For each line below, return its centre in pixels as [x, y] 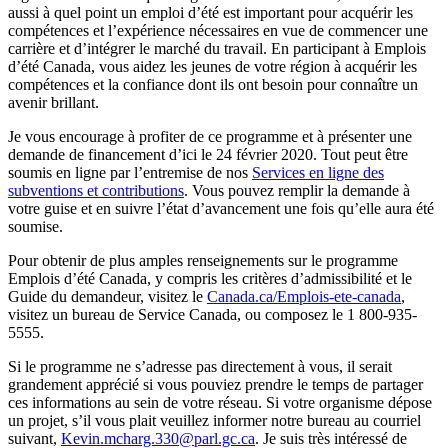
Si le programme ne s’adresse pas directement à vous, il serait [200, 367]
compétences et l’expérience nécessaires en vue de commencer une [218, 31]
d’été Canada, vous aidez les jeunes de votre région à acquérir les [212, 67]
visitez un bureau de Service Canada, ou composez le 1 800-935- [212, 315]
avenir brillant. [53, 103]
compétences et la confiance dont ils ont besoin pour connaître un [213, 85]
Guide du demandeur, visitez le [107, 297]
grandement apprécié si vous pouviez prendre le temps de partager [215, 385]
